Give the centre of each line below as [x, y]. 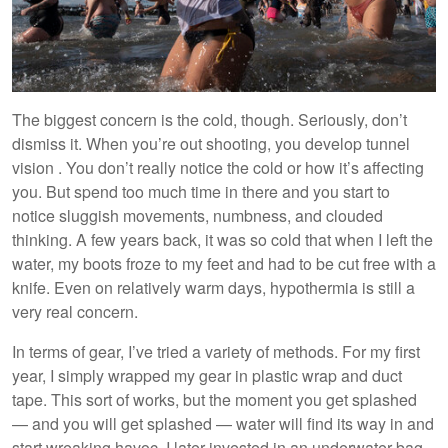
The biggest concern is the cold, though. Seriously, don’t [209, 119]
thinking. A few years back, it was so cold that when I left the [222, 239]
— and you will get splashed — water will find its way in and [223, 423]
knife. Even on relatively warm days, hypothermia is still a [213, 287]
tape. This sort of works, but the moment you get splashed [214, 399]
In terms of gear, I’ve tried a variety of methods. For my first [216, 351]
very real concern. [75, 311]
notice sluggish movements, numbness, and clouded [197, 215]
